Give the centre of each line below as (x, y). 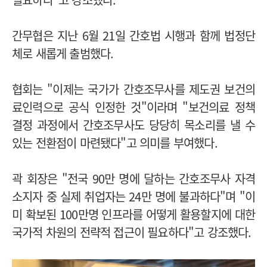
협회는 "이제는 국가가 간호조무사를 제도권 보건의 (133, 89)
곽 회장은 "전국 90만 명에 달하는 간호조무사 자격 (133, 179)
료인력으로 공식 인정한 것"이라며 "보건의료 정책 (133, 107)
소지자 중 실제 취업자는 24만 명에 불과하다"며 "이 (133, 197)
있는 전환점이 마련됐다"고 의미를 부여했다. (115, 143)
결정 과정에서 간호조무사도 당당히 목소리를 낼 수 (133, 125)
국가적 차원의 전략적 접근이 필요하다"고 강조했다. (132, 232)
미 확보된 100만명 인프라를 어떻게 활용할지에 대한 (133, 215)
